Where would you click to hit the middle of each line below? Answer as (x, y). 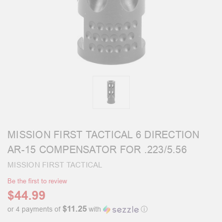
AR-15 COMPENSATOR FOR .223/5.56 (97, 150)
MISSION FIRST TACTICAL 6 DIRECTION (104, 135)
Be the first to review (37, 181)
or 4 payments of (35, 209)
